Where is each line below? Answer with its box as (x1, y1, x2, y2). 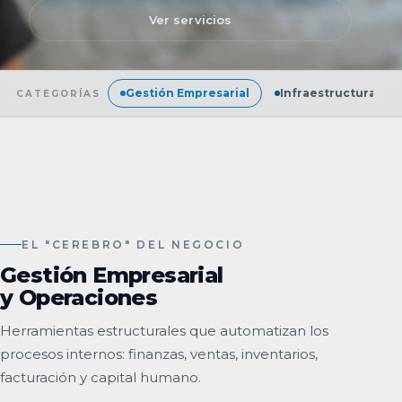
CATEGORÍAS (15, 87, 100, 100)
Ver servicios (148, 13, 232, 27)
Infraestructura (279, 86, 376, 100)
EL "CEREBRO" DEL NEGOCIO (22, 237, 245, 251)
